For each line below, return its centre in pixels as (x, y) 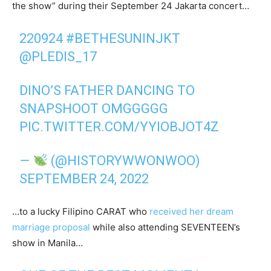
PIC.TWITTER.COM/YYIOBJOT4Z (119, 127)
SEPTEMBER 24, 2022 (84, 179)
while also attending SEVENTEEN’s (165, 227)
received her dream (191, 212)
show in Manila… (47, 243)
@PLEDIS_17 (58, 57)
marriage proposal (51, 227)
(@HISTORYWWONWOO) (124, 161)
